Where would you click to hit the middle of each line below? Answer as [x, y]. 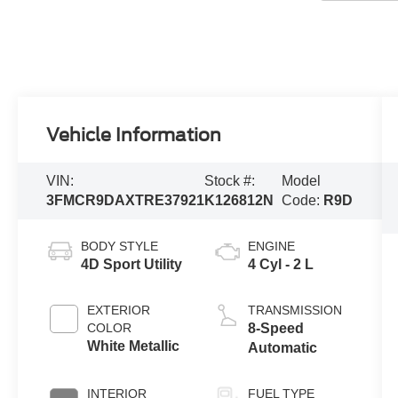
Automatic [282, 347]
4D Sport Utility [132, 264]
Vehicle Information [134, 135]
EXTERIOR [119, 310]
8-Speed [275, 328]
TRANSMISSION [295, 310]
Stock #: [230, 180]
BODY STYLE [120, 246]
